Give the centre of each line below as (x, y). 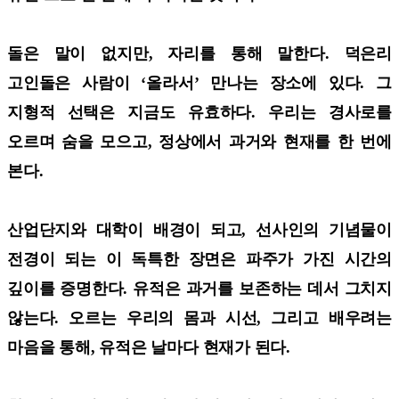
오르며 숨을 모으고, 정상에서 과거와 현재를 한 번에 (199, 141)
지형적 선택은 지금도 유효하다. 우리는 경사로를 (199, 112)
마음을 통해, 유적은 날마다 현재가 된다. (149, 347)
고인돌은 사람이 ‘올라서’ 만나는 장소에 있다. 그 (199, 82)
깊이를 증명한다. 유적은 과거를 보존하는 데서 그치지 (199, 288)
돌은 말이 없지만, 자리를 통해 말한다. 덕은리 (199, 53)
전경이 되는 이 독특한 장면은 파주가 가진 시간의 (199, 259)
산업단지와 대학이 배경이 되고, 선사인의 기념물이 (199, 229)
